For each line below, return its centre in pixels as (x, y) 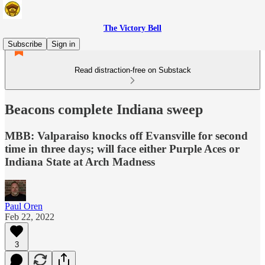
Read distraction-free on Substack (132, 70)
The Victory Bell (132, 28)
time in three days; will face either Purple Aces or (122, 148)
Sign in (63, 44)
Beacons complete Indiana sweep (104, 109)
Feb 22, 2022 (30, 216)
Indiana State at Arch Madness (80, 161)
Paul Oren (24, 206)
